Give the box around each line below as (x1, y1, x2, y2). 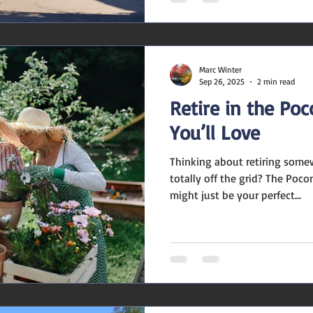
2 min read (257, 76, 295, 87)
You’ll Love (170, 120, 260, 145)
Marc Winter (199, 64, 242, 75)
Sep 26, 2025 (199, 76, 245, 87)
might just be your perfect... (170, 188, 301, 202)
